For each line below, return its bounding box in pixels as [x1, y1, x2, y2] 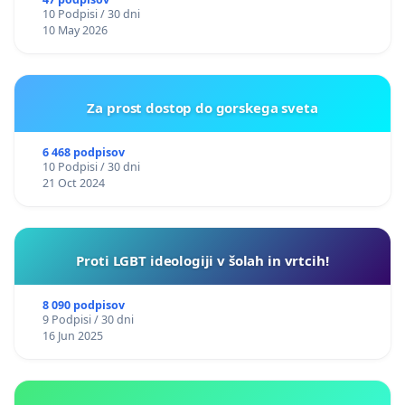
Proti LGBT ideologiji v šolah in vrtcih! [76, 250, 329, 269]
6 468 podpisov [42, 144, 125, 160]
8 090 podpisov [42, 297, 125, 313]
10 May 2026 [42, 22, 108, 38]
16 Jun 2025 [42, 327, 103, 344]
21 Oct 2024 [42, 174, 105, 191]
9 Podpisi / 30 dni [42, 311, 134, 327]
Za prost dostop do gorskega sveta [87, 98, 318, 117]
